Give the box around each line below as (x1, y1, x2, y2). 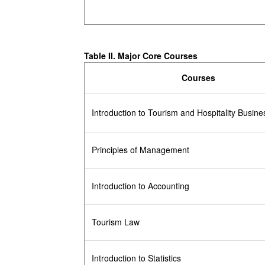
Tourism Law (91, 216, 140, 228)
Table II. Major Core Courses (84, 50, 198, 62)
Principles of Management (91, 144, 189, 156)
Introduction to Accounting (91, 180, 189, 192)
